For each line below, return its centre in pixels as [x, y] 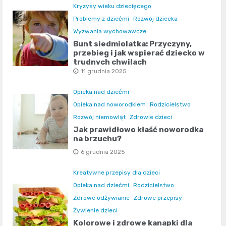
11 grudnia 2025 [104, 71]
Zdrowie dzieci [151, 117]
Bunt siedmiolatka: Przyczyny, [133, 44]
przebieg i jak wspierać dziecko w [139, 53]
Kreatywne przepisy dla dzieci [117, 173]
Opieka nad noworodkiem [110, 105]
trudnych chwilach [110, 62]
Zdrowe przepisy [158, 198]
